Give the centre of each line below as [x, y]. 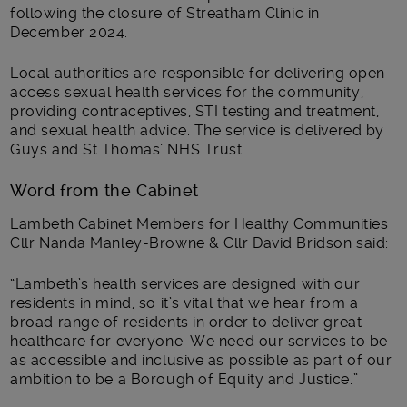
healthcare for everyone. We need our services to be [199, 341]
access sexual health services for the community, [187, 92]
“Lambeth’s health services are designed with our [185, 283]
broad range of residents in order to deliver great [186, 322]
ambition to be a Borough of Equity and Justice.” [184, 379]
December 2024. [69, 32]
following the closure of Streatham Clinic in [165, 13]
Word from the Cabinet [104, 190]
